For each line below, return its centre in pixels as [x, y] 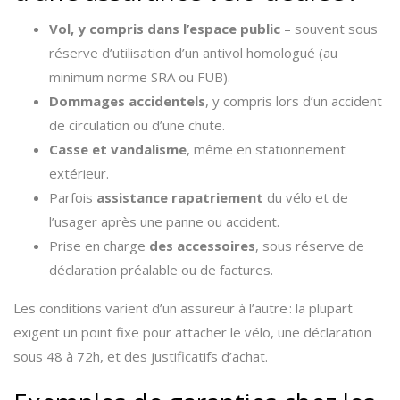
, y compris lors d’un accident [294, 101]
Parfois [73, 197]
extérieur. [79, 173]
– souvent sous [329, 29]
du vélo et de [306, 197]
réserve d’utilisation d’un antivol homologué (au [193, 53]
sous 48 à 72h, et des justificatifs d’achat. [141, 356]
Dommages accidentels [127, 101]
